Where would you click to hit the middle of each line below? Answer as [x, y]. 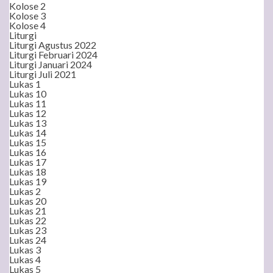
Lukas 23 [28, 230]
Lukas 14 [28, 133]
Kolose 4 [27, 25]
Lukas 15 [28, 142]
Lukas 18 [28, 172]
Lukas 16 [28, 152]
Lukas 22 [28, 220]
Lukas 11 [28, 103]
